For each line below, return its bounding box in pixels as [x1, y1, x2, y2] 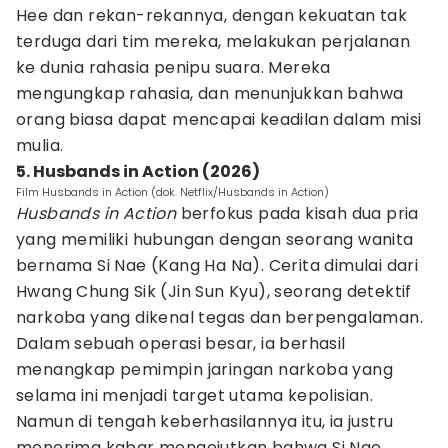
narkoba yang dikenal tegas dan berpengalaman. [16, 306, 423, 329]
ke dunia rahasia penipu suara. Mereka [16, 56, 331, 79]
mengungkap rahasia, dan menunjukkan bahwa [16, 82, 404, 105]
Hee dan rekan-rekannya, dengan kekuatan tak [16, 4, 408, 27]
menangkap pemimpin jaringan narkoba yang [16, 358, 393, 381]
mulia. [16, 134, 64, 157]
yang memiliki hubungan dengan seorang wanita [16, 228, 414, 251]
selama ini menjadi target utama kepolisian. [16, 384, 374, 407]
